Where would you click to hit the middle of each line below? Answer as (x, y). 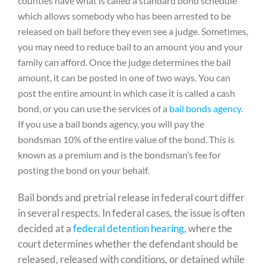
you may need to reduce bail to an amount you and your (130, 47)
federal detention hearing (128, 228)
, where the (208, 228)
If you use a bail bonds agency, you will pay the (111, 124)
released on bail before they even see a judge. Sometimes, (133, 31)
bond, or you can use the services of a (93, 108)
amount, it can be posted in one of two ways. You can (124, 77)
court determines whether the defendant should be (128, 244)
